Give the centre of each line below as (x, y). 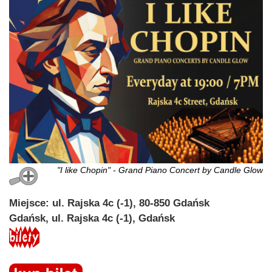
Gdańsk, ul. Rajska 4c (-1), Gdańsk (92, 218)
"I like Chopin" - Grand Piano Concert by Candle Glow (160, 170)
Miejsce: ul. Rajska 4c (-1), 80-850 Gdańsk (109, 203)
